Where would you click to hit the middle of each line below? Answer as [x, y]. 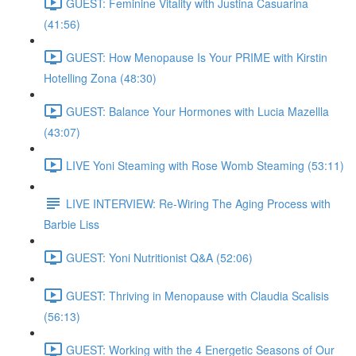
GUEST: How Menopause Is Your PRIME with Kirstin [197, 57]
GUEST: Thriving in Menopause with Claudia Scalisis [197, 295]
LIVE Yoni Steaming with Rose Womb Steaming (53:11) [205, 165]
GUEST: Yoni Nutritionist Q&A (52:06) [159, 257]
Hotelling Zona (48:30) [100, 78]
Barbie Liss [72, 224]
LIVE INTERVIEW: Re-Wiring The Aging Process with [198, 203]
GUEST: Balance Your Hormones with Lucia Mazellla [197, 111]
